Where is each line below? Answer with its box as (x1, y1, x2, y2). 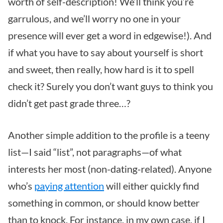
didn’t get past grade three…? (8, 97, 130, 110)
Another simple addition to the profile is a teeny (8, 129, 210, 141)
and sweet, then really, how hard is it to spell (8, 63, 194, 76)
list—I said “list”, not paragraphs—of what (8, 146, 182, 158)
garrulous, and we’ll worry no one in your (8, 12, 181, 25)
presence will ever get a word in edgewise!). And (8, 29, 212, 42)
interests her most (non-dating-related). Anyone (8, 163, 212, 175)
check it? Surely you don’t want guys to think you (8, 80, 213, 93)
